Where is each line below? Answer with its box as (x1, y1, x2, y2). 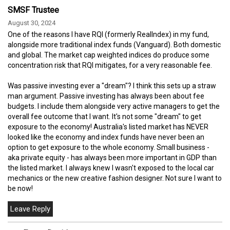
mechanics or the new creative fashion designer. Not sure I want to (8, 174, 222, 182)
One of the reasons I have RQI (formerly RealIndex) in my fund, (8, 30, 209, 39)
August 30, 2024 (8, 18, 55, 27)
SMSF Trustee (8, 5, 59, 15)
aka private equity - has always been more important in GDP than (8, 153, 217, 162)
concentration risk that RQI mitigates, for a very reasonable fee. (8, 61, 212, 69)
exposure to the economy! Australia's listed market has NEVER (8, 122, 208, 131)
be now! (8, 184, 33, 193)
